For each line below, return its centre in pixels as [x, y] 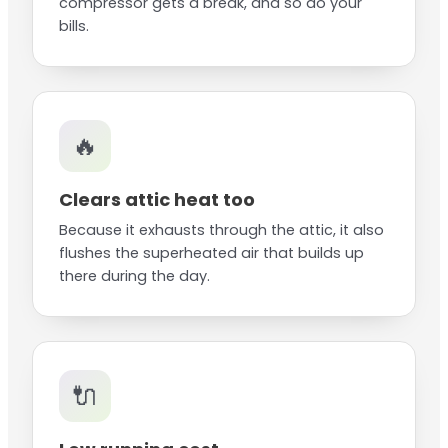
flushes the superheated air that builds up [211, 253]
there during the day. [134, 276]
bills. [74, 26]
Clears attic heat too [157, 200]
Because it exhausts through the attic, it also [221, 230]
